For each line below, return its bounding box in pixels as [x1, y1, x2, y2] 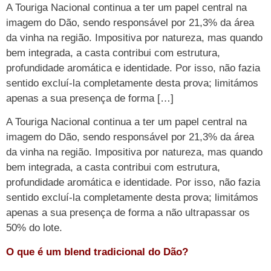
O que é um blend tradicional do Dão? [6, 246, 188, 258]
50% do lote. [6, 222, 62, 234]
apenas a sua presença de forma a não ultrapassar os [6, 207, 250, 219]
